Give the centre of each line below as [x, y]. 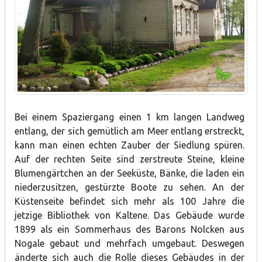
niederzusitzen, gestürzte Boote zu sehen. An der [130, 187]
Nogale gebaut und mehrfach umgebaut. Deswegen [130, 244]
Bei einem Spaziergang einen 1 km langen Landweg [130, 117]
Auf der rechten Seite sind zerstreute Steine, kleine [130, 159]
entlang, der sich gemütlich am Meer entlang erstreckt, [130, 131]
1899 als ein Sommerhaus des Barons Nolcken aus [130, 230]
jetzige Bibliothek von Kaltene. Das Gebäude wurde [130, 216]
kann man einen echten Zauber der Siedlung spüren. [130, 145]
